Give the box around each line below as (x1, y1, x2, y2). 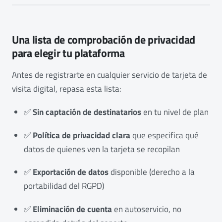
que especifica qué (130, 128, 199, 142)
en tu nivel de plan (141, 105, 209, 118)
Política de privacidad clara (33, 128, 130, 142)
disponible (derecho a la (109, 166, 195, 179)
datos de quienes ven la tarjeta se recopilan (24, 142, 180, 156)
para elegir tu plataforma (12, 45, 125, 62)
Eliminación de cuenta (33, 203, 112, 216)
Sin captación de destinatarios (33, 105, 141, 118)
